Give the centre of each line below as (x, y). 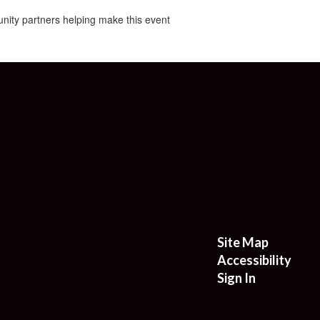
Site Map (242, 242)
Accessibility (254, 260)
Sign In (236, 277)
